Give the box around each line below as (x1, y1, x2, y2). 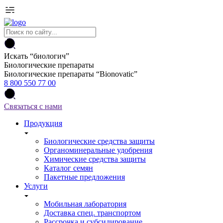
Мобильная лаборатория (44, 200, 126, 208)
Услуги (24, 182, 48, 190)
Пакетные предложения (44, 173, 125, 181)
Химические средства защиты (44, 155, 146, 163)
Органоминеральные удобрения (44, 146, 152, 154)
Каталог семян (44, 164, 93, 172)
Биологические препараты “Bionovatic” (4, 70, 137, 78)
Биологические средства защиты (44, 137, 155, 145)
